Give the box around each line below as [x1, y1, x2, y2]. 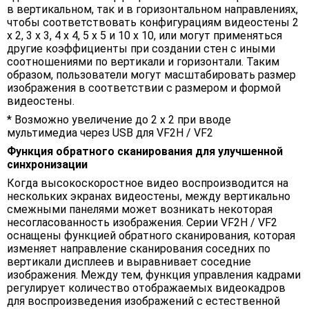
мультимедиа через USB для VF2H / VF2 [7, 126, 213, 140]
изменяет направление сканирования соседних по [7, 242, 270, 256]
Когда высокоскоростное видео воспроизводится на [7, 177, 288, 190]
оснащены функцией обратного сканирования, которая [7, 229, 295, 243]
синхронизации [7, 158, 88, 172]
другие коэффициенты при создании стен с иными [7, 42, 275, 56]
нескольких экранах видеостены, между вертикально [7, 190, 290, 203]
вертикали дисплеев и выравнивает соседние [7, 255, 251, 269]
